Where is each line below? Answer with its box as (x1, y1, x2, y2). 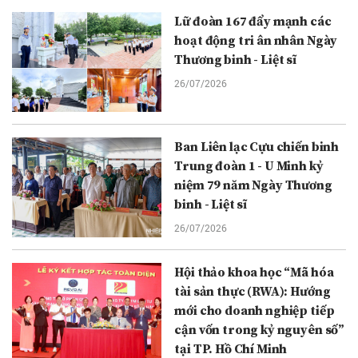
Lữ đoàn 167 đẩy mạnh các (174, 14, 332, 30)
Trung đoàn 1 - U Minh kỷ (174, 158, 324, 175)
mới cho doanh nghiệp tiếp (174, 302, 335, 319)
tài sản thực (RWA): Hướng (174, 283, 331, 300)
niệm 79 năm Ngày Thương (174, 177, 332, 194)
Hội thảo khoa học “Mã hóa (174, 264, 334, 280)
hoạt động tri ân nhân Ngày (174, 33, 338, 50)
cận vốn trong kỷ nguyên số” (174, 321, 345, 338)
